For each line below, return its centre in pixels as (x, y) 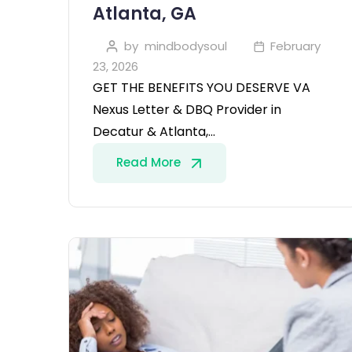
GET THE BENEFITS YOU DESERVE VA (202, 88)
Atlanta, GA (145, 14)
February (295, 46)
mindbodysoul (185, 46)
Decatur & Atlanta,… (154, 132)
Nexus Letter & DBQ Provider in (187, 110)
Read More (150, 163)
